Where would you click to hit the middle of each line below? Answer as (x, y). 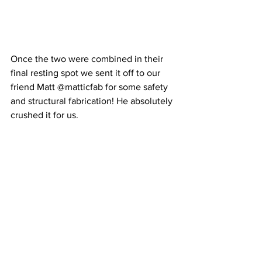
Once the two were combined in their (88, 59)
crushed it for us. (44, 115)
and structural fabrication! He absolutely (93, 101)
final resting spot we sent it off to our (87, 73)
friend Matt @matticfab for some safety (90, 87)
